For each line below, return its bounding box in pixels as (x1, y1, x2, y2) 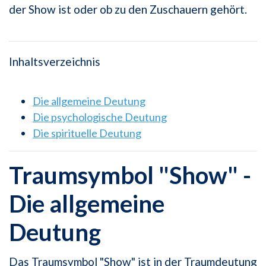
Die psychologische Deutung (33, 110, 167, 124)
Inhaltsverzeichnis (9, 55, 100, 69)
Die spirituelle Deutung (33, 126, 141, 140)
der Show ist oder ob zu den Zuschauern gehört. (9, 2, 247, 17)
